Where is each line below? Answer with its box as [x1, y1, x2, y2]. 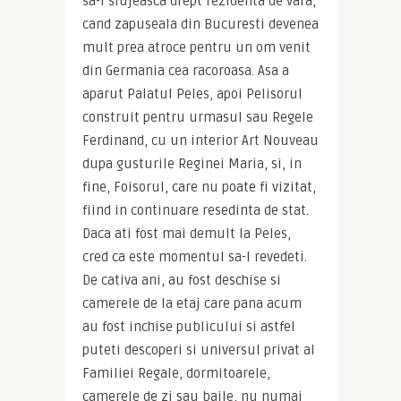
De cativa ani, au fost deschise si [81, 272, 281, 289]
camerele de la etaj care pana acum [81, 295, 302, 312]
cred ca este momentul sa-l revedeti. [81, 249, 307, 266]
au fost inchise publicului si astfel [81, 319, 295, 336]
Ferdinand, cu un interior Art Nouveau [81, 132, 319, 149]
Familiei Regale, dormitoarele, [81, 365, 270, 382]
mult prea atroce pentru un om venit [81, 39, 311, 56]
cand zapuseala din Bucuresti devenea [81, 16, 319, 33]
